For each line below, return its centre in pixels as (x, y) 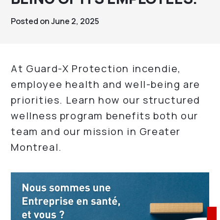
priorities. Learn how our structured (106, 100)
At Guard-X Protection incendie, (96, 69)
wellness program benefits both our (105, 116)
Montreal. (36, 147)
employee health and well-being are (106, 84)
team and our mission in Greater (96, 131)
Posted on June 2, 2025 (55, 21)
